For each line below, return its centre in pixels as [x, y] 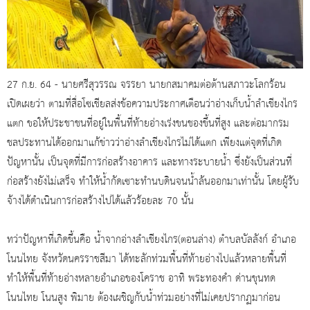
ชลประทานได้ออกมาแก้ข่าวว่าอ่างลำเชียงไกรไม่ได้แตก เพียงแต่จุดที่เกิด [144, 143]
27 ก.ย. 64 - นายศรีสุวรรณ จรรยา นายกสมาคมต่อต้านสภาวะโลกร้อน [146, 85]
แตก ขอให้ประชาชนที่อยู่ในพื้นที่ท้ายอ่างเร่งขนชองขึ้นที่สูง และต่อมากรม [148, 124]
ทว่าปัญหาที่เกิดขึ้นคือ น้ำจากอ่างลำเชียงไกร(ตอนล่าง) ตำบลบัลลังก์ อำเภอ [152, 240]
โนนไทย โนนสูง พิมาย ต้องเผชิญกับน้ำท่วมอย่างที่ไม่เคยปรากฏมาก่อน [144, 298]
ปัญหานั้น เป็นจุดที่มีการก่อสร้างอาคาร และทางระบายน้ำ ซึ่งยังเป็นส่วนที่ [149, 162]
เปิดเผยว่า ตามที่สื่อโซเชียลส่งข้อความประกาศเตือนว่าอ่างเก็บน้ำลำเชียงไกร [152, 104]
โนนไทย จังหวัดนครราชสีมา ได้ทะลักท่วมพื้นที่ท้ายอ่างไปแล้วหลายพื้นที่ [147, 259]
